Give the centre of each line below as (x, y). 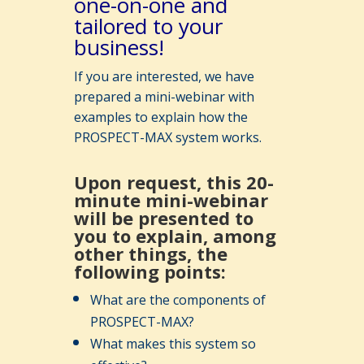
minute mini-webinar (171, 200)
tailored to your (148, 26)
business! (119, 47)
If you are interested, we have (164, 76)
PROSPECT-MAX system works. (167, 137)
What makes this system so (173, 344)
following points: (149, 271)
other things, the (150, 253)
